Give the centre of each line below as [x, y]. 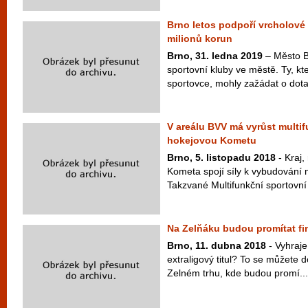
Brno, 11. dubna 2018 [217, 245]
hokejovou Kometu [212, 140]
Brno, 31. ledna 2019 [215, 56]
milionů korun [200, 38]
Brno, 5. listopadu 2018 [221, 157]
